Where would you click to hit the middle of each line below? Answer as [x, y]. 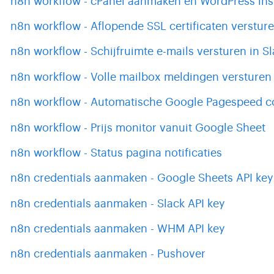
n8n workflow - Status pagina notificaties [117, 153]
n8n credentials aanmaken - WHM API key [118, 229]
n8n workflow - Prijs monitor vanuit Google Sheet [138, 128]
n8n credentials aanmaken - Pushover [108, 254]
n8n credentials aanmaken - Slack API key [118, 203]
